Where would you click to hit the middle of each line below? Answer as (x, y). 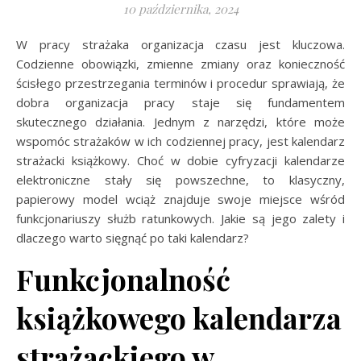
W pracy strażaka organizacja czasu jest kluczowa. (22, 44)
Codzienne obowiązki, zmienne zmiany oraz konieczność (180, 64)
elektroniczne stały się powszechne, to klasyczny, (180, 180)
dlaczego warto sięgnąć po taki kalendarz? (133, 238)
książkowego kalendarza (179, 317)
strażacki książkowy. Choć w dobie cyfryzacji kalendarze (180, 160)
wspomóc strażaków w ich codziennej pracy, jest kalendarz (180, 141)
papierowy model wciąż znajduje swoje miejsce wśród (180, 199)
